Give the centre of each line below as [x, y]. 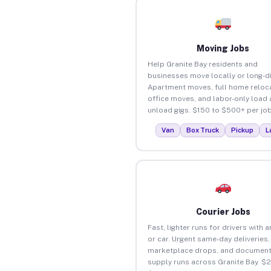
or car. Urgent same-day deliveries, [208, 239]
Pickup [243, 130]
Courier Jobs [223, 211]
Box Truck [203, 130]
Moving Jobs [223, 48]
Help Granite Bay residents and [202, 64]
